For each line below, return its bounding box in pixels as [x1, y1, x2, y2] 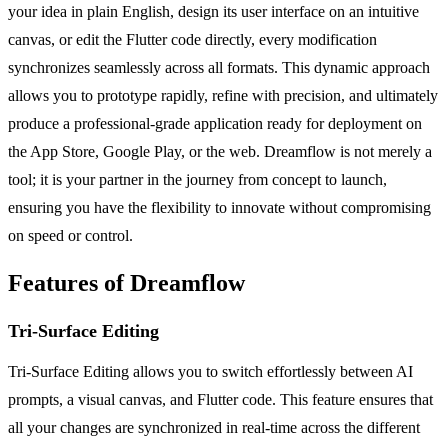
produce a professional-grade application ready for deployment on [8, 114, 422, 132]
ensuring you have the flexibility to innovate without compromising [8, 198, 431, 216]
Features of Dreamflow [8, 269, 245, 296]
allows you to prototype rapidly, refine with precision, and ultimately [8, 86, 438, 104]
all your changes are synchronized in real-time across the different [8, 418, 420, 436]
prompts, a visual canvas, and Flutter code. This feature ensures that [8, 390, 433, 408]
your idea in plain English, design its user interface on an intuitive [8, 2, 419, 20]
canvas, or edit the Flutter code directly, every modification [8, 30, 377, 48]
